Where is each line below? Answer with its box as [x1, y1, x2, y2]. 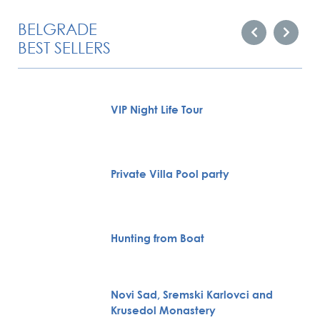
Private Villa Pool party [111, 166, 229, 181]
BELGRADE [18, 19, 97, 39]
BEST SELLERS [18, 38, 111, 57]
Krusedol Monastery [111, 302, 216, 318]
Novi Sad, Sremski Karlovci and [111, 286, 273, 302]
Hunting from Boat [111, 230, 204, 246]
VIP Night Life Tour [111, 101, 203, 117]
